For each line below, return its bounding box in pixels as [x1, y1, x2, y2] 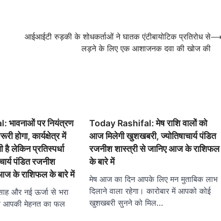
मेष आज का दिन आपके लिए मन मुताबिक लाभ [89, 174, 218, 184]
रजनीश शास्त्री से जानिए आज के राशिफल [89, 144, 220, 154]
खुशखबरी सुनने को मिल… [89, 198, 164, 208]
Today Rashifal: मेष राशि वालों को [89, 118, 208, 129]
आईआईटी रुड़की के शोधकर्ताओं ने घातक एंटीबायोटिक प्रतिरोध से [25, 31, 211, 41]
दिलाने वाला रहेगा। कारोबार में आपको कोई [89, 186, 211, 196]
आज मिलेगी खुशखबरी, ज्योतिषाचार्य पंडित [89, 131, 217, 142]
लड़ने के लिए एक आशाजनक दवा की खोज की [81, 43, 211, 53]
